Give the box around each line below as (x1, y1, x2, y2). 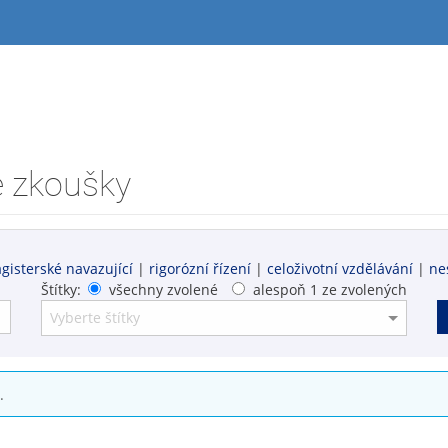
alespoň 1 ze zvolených (252, 279, 407, 299)
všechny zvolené (108, 279, 218, 299)
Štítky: (41, 279, 82, 299)
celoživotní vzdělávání (267, 258, 413, 278)
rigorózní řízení (149, 258, 251, 278)
